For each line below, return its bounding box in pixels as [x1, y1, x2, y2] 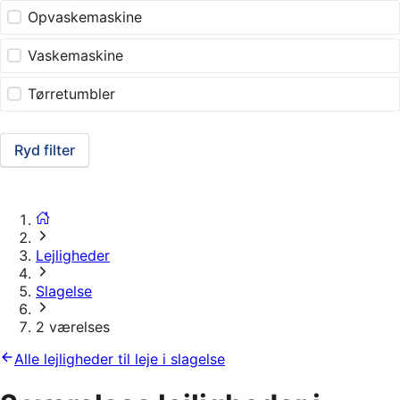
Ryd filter [14, 141, 75, 160]
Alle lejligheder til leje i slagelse [14, 350, 225, 369]
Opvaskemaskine [28, 8, 143, 27]
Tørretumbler [28, 85, 116, 104]
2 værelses [36, 318, 110, 337]
